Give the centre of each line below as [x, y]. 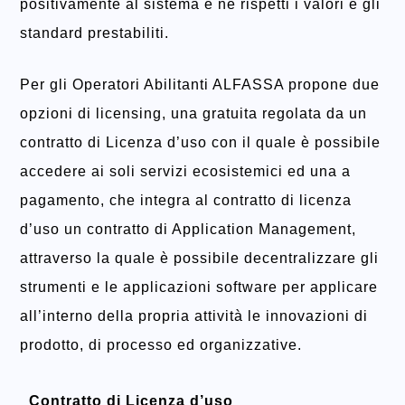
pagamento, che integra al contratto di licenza [186, 201]
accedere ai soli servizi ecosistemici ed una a [185, 172]
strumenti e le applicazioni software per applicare [199, 287]
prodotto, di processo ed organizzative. [161, 345]
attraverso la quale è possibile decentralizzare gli [199, 259]
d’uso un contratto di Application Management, [188, 230]
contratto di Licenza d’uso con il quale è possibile [200, 143]
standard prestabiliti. [94, 33]
